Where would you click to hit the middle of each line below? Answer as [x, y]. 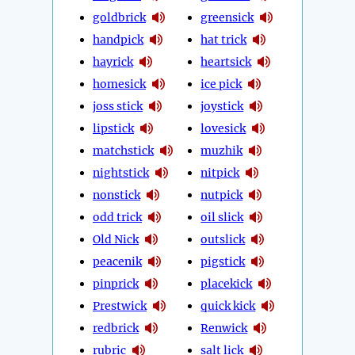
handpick [118, 39]
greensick [227, 17]
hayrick [113, 61]
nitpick [220, 172]
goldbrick [119, 17]
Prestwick [120, 305]
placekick [227, 283]
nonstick [116, 195]
